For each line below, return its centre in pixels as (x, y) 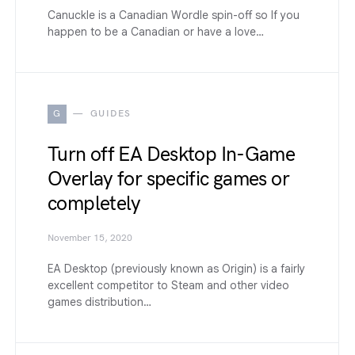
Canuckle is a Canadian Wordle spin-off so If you (174, 15)
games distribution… (99, 302)
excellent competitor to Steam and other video (168, 285)
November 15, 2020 (90, 238)
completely (94, 204)
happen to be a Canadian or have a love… (156, 32)
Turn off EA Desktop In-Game (172, 155)
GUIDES (111, 114)
